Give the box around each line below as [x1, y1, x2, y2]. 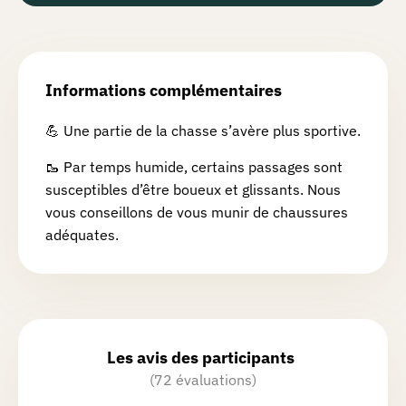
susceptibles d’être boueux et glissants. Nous [45, 180, 341, 199]
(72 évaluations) [150, 371, 256, 390]
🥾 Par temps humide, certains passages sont [45, 158, 343, 177]
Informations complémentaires [45, 80, 282, 101]
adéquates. [45, 226, 119, 245]
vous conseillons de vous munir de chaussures [45, 203, 348, 222]
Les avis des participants [107, 347, 295, 369]
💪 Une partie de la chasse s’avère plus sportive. [45, 121, 361, 140]
